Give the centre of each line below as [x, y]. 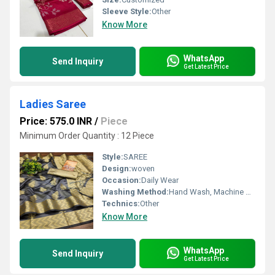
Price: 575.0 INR [56, 121]
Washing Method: [135, 192]
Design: [117, 168]
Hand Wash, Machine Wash [207, 192]
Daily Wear [160, 180]
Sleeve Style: [127, 11]
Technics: [121, 203]
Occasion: [122, 180]
